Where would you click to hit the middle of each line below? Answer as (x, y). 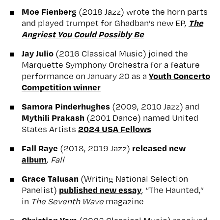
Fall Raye (40, 148)
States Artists (50, 129)
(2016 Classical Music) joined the (121, 53)
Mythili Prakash (53, 117)
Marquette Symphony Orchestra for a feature (111, 64)
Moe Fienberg (49, 11)
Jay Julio (38, 53)
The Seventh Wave (67, 201)
